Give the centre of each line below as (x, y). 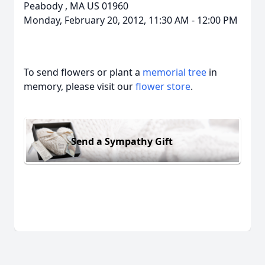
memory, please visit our (80, 86)
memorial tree (174, 72)
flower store (163, 86)
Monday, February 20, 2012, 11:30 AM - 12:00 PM (131, 20)
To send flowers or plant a (83, 72)
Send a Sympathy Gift (122, 141)
